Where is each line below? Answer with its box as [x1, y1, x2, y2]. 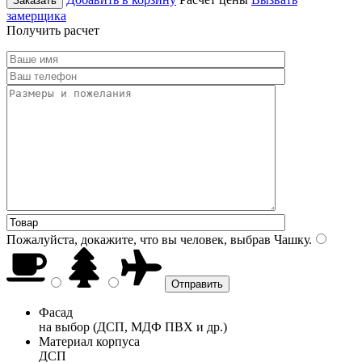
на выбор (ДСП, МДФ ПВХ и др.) [39, 319, 227, 334]
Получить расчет [6, 23, 99, 37]
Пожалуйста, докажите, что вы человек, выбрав [6, 232, 271, 246]
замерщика [6, 8, 66, 23]
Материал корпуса [39, 334, 140, 348]
